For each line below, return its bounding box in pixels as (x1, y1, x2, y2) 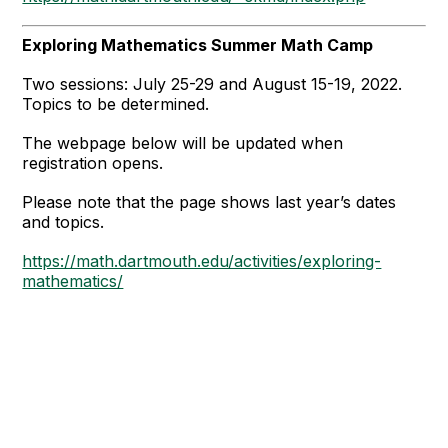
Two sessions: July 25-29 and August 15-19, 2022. (22, 73, 403, 94)
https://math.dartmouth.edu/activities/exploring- (22, 250, 382, 271)
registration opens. (22, 152, 169, 173)
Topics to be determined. (22, 93, 210, 114)
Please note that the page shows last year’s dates (22, 191, 397, 212)
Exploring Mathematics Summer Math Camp (22, 34, 374, 55)
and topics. (22, 211, 105, 232)
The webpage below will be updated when (22, 132, 344, 153)
